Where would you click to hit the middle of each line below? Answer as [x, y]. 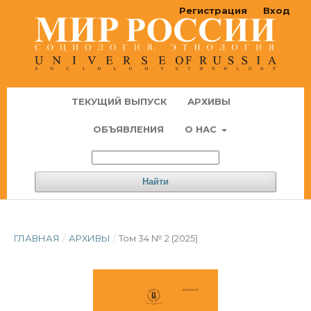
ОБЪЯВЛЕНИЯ [128, 129]
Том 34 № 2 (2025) [159, 238]
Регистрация [213, 10]
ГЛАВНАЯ [37, 238]
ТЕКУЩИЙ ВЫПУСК [119, 102]
